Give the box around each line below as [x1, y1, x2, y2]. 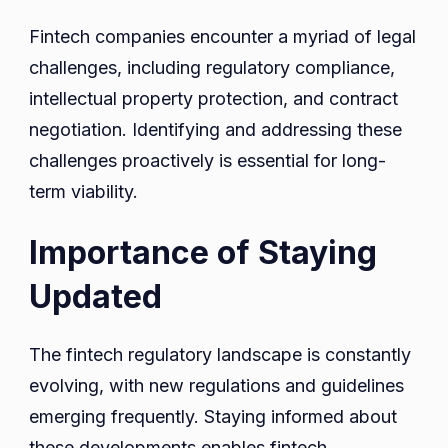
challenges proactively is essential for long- [29, 149, 386, 171]
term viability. [29, 180, 138, 202]
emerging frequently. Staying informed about [29, 405, 397, 427]
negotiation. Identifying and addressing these [29, 118, 402, 140]
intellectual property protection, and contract [29, 87, 398, 109]
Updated [29, 276, 162, 316]
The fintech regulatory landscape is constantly [29, 343, 411, 365]
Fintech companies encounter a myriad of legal [29, 25, 416, 47]
